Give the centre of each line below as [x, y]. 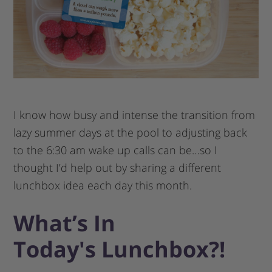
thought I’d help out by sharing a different [117, 167]
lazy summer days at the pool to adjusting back [131, 132]
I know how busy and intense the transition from [134, 114]
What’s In [65, 223]
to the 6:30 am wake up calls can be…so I [116, 150]
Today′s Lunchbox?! [120, 249]
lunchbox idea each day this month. [103, 185]
